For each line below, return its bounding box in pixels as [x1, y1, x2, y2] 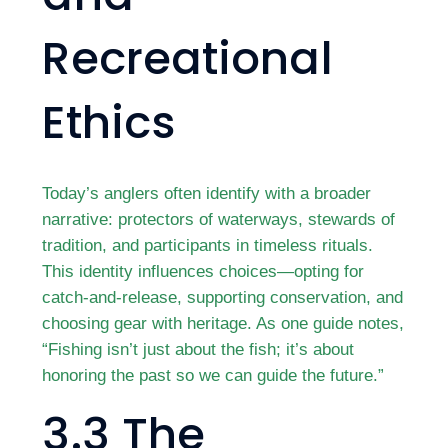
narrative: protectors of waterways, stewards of [42, 210, 396, 228]
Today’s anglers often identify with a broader [42, 184, 372, 202]
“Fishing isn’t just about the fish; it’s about [42, 340, 355, 358]
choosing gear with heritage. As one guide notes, [42, 314, 405, 332]
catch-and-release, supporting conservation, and [42, 288, 404, 306]
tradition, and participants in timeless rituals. [42, 236, 374, 254]
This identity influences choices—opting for [42, 262, 365, 280]
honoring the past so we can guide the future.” [42, 366, 385, 384]
